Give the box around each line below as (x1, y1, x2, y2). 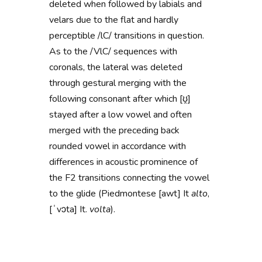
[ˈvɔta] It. (49, 202, 89, 216)
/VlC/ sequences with (90, 44, 177, 58)
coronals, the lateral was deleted (49, 60, 182, 74)
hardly (154, 13, 178, 26)
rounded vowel (49, 139, 112, 153)
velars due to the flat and (49, 13, 154, 26)
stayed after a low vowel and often (49, 108, 192, 121)
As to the (49, 44, 90, 58)
